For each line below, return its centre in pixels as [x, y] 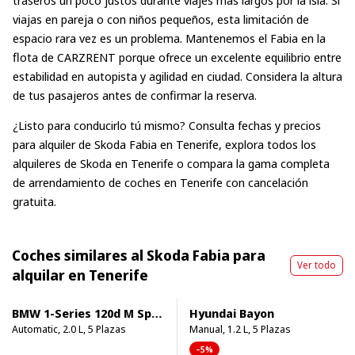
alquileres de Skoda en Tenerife [93, 163]
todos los [292, 144]
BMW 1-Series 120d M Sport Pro [82, 313]
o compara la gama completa [252, 163]
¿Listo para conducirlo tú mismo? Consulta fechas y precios [167, 125]
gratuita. [34, 201]
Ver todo [317, 265]
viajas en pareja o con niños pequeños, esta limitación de [161, 19]
